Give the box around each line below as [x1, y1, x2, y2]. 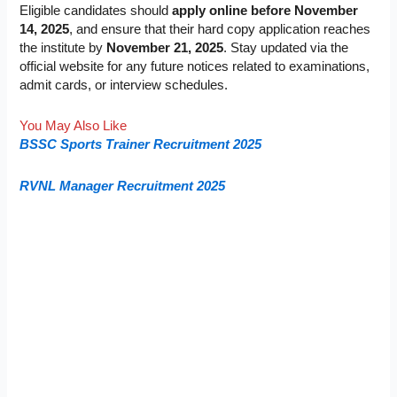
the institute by [19, 40, 107, 55]
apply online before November [172, 3, 359, 18]
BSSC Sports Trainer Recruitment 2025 [19, 137, 262, 152]
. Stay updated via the [223, 40, 349, 55]
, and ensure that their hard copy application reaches [69, 21, 371, 36]
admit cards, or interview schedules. [19, 77, 229, 92]
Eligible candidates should [19, 3, 173, 18]
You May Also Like [19, 119, 128, 134]
